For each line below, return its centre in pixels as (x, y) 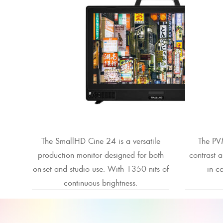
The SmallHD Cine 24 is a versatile (101, 140)
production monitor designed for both (101, 154)
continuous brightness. (101, 182)
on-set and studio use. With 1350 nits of (101, 168)
